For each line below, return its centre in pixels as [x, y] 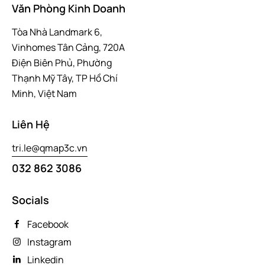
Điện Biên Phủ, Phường [62, 62]
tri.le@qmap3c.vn [50, 148]
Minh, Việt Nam [44, 93]
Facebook [48, 224]
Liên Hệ [31, 125]
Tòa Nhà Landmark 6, [57, 32]
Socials [30, 200]
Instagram [49, 242]
